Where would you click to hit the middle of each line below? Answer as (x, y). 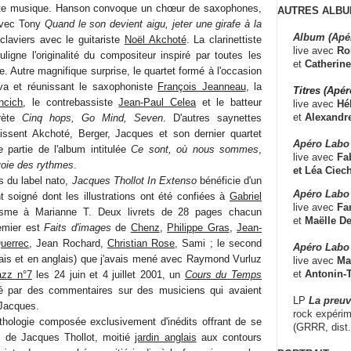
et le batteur (229, 102)
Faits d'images (78, 227)
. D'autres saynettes (212, 118)
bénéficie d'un (229, 180)
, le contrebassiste (71, 102)
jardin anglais (166, 337)
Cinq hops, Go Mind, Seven (92, 118)
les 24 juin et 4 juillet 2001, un (108, 274)
